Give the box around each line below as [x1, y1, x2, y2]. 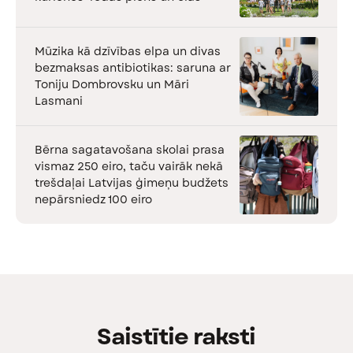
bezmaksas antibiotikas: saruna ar [35, 59, 231, 76]
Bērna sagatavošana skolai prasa [35, 141, 225, 158]
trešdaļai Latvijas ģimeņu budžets [35, 174, 229, 191]
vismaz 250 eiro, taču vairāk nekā [35, 158, 223, 174]
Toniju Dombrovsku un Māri [35, 76, 189, 92]
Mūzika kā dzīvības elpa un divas [35, 43, 221, 59]
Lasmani [35, 92, 83, 109]
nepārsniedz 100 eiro [35, 191, 152, 207]
